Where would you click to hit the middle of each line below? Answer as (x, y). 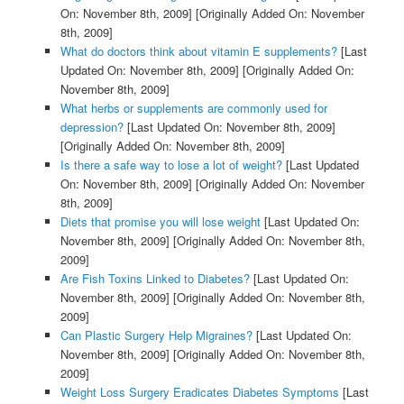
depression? (92, 127)
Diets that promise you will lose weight (160, 222)
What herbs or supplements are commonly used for (193, 108)
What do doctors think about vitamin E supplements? (198, 51)
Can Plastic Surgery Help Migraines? (156, 335)
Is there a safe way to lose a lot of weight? (171, 165)
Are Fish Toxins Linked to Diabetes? (155, 279)
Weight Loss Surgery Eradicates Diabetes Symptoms (199, 392)
